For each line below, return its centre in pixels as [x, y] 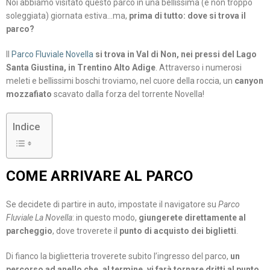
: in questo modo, [105, 218]
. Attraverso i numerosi [199, 68]
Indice [26, 127]
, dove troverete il [86, 231]
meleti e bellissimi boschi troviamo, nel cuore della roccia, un [120, 81]
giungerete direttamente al [192, 218]
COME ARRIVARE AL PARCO [99, 176]
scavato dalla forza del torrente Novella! [129, 94]
